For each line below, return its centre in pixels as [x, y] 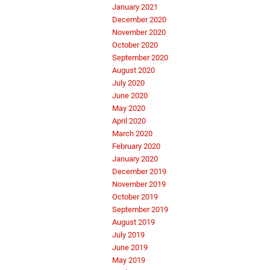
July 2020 [128, 83]
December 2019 [139, 172]
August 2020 [133, 71]
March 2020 [132, 134]
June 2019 [130, 248]
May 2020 [129, 108]
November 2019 [139, 184]
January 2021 [135, 7]
